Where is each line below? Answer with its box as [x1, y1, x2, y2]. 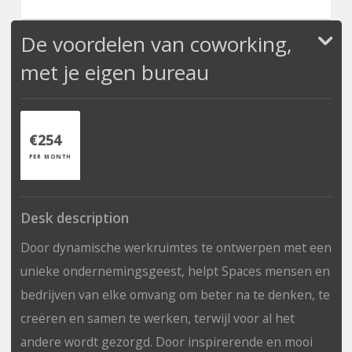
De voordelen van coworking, [20, 29, 292, 58]
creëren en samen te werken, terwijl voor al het [20, 309, 295, 327]
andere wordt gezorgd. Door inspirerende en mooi [20, 332, 313, 350]
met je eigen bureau [20, 57, 209, 86]
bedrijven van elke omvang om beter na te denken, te [20, 285, 330, 303]
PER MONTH [28, 152, 71, 160]
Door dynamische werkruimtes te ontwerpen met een [20, 238, 332, 256]
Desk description [20, 208, 129, 227]
